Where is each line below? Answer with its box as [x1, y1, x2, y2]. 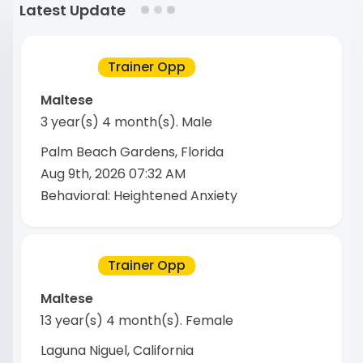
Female [185, 311, 233, 331]
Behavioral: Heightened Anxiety [40, 186, 237, 205]
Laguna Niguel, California [40, 341, 194, 361]
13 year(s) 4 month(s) [40, 311, 180, 331]
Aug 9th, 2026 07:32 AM [40, 164, 186, 183]
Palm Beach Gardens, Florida [40, 142, 224, 161]
